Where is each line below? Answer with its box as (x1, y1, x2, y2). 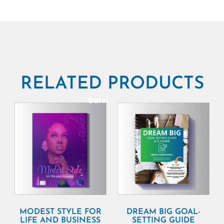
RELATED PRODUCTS (20, 75, 204, 93)
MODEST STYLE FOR (19, 208, 101, 216)
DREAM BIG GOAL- (126, 208, 201, 216)
